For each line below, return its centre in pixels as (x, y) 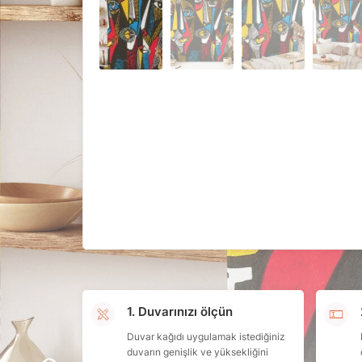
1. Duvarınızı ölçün (180, 312)
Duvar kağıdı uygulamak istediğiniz (206, 336)
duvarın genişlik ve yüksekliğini (198, 351)
